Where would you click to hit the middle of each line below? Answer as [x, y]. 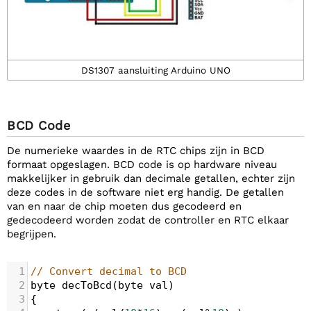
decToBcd [87, 285]
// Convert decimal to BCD [109, 271]
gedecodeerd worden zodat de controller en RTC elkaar [148, 220]
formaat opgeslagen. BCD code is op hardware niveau [142, 165]
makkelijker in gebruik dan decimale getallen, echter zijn [151, 178]
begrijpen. [32, 234]
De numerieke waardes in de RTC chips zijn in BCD [136, 151]
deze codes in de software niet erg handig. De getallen [145, 192]
